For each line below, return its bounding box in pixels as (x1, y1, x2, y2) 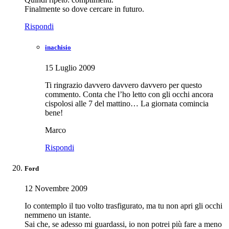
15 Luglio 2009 (45, 63, 95, 72)
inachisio (45, 43, 71, 52)
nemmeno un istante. (25, 210, 91, 219)
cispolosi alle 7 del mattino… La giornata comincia (45, 99, 209, 108)
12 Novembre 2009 (25, 184, 87, 193)
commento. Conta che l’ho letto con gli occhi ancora (45, 89, 213, 99)
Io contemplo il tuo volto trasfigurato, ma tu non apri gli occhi (25, 201, 222, 210)
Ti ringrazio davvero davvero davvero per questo (45, 80, 202, 89)
